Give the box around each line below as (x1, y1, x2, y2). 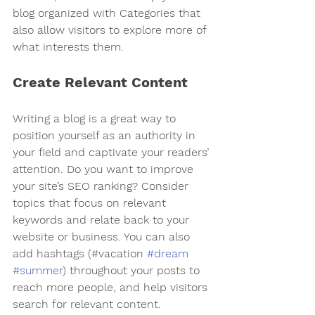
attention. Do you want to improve (13, 162, 197, 176)
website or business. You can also (13, 229, 193, 243)
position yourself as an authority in (13, 128, 199, 142)
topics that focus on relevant (13, 195, 169, 210)
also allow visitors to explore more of (13, 22, 210, 37)
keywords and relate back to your (13, 212, 193, 226)
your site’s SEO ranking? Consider (13, 179, 192, 193)
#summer (13, 263, 63, 277)
